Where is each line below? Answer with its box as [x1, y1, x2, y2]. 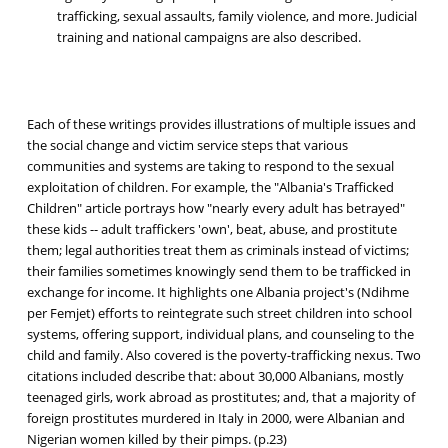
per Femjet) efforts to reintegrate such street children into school [26, 304, 412, 323]
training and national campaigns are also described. [56, 28, 361, 47]
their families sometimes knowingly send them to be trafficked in [26, 262, 411, 281]
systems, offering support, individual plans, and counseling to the [26, 325, 414, 344]
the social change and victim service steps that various [26, 136, 348, 155]
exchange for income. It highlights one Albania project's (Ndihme [26, 283, 409, 302]
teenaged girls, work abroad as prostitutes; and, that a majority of [26, 388, 415, 407]
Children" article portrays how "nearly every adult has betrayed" [26, 199, 405, 218]
